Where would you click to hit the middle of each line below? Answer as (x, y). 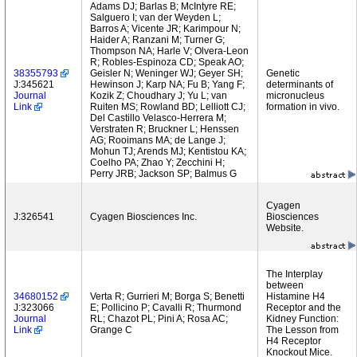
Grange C (111, 330)
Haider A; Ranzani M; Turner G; (157, 40)
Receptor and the (304, 308)
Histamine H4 (296, 296)
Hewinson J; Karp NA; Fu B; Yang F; (167, 84)
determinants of (300, 84)
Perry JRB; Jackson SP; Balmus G (163, 174)
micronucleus (295, 96)
